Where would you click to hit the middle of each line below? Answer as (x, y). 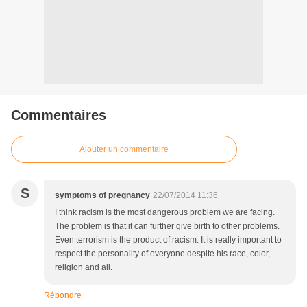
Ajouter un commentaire (124, 150)
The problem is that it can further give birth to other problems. (167, 226)
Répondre (63, 296)
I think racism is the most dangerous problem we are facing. (165, 213)
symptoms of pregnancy (102, 196)
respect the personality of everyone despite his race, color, (162, 254)
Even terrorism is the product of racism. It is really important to (168, 240)
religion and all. (84, 268)
